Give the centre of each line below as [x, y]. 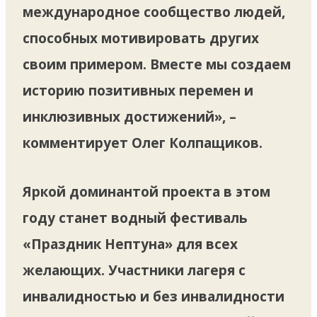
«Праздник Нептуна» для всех [130, 244]
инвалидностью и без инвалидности [154, 296]
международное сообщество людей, [154, 12]
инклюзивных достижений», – [129, 116]
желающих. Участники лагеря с [134, 270]
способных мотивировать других [141, 38]
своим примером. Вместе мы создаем [157, 64]
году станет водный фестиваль [135, 218]
